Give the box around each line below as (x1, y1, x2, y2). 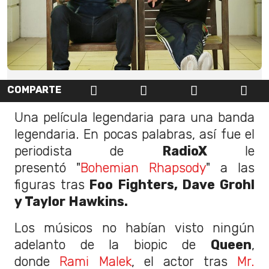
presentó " (14, 160, 80, 175)
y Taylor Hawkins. (14, 193, 131, 209)
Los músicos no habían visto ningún (14, 220, 255, 235)
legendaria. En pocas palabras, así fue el (14, 126, 255, 142)
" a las (206, 160, 255, 175)
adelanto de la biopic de (14, 237, 211, 252)
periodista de (14, 143, 162, 159)
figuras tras (14, 177, 85, 192)
